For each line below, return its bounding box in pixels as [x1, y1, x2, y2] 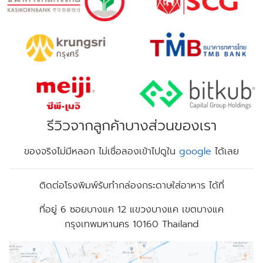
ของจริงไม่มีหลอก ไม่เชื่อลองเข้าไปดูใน [24, 144, 179, 159]
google [179, 144, 211, 159]
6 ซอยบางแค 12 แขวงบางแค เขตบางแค [57, 202, 224, 217]
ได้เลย [211, 144, 239, 159]
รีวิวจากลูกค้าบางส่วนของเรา [46, 114, 217, 136]
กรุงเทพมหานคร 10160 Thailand [64, 217, 199, 231]
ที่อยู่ [39, 202, 57, 217]
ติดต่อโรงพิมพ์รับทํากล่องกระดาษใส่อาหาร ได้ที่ [39, 178, 224, 193]
